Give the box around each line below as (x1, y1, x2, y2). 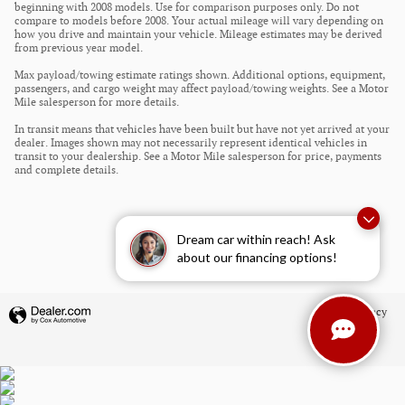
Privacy (351, 306, 387, 319)
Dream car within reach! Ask (177, 231, 335, 247)
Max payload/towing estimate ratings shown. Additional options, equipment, (14, 69, 385, 83)
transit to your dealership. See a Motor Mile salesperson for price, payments (14, 150, 381, 165)
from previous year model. (14, 42, 143, 56)
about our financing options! (177, 250, 337, 265)
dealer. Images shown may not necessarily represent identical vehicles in (14, 137, 367, 151)
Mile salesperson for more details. (14, 96, 179, 110)
